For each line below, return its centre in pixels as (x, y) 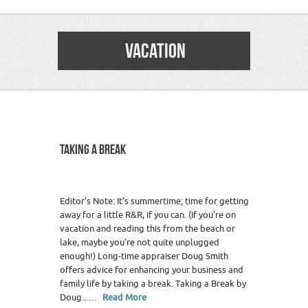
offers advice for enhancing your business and (152, 270)
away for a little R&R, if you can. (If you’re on (148, 215)
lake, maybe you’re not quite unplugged (140, 243)
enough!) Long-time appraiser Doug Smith (144, 256)
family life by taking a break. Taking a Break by (153, 284)
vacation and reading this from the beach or (147, 229)
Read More (124, 298)
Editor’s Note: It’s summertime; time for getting (154, 201)
